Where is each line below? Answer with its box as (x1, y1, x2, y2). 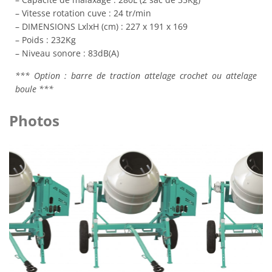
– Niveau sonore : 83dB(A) (15, 47, 119, 59)
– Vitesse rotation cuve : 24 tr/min (15, 7, 151, 19)
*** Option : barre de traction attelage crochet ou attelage (15, 69, 257, 81)
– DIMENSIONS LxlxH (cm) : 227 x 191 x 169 (15, 21, 188, 33)
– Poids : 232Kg (15, 34, 76, 46)
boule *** (15, 83, 53, 95)
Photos (9, 110, 59, 131)
